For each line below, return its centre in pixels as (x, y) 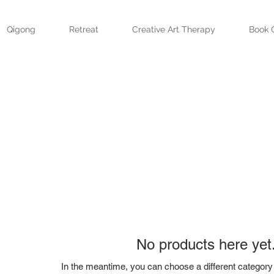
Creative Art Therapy (173, 29)
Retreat (83, 29)
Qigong (21, 29)
